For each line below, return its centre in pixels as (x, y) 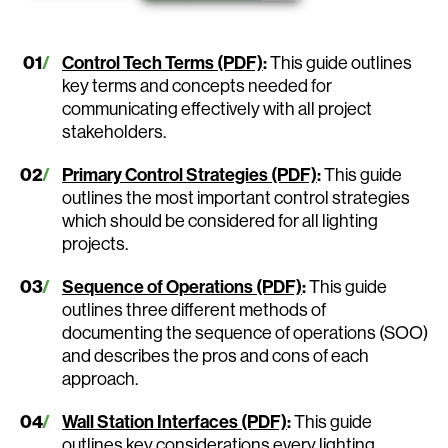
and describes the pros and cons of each (215, 355)
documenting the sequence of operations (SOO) (245, 332)
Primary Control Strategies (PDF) (189, 174)
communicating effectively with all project (217, 108)
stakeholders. (114, 131)
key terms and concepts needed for (197, 85)
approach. (100, 378)
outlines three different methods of (194, 309)
